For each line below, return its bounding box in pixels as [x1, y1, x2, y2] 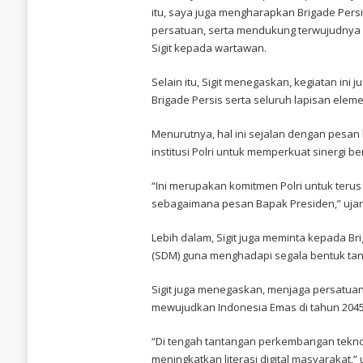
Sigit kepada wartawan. [151, 40, 267, 55]
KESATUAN [121, 77, 162, 88]
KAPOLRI [121, 28, 154, 39]
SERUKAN [121, 41, 156, 51]
